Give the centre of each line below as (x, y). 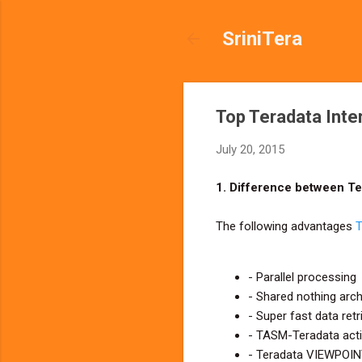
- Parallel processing (302, 277)
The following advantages (286, 226)
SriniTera (262, 39)
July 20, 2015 (250, 149)
